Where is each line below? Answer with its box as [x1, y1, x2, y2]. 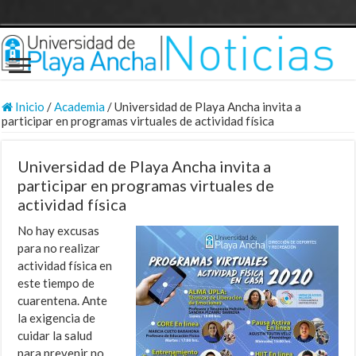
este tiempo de [17, 276, 95, 291]
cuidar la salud [17, 328, 93, 343]
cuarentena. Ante [17, 293, 108, 308]
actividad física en [17, 258, 113, 273]
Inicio [13, 99, 45, 114]
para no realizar [17, 241, 101, 256]
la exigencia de [17, 311, 96, 326]
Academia [54, 99, 106, 114]
